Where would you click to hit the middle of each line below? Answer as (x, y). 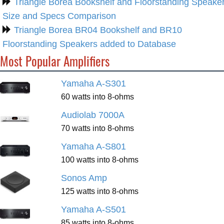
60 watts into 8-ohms (97, 96)
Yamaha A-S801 (93, 146)
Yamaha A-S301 (93, 83)
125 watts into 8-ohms (100, 191)
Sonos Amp (84, 178)
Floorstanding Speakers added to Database (89, 44)
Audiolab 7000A (93, 115)
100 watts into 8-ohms (100, 159)
